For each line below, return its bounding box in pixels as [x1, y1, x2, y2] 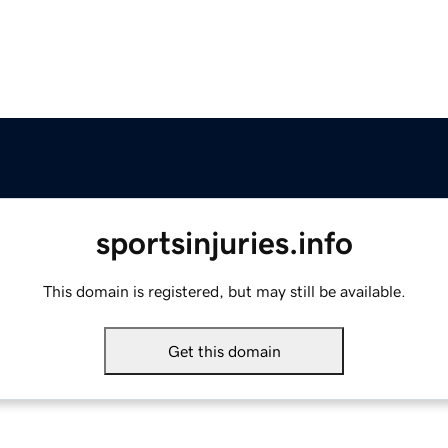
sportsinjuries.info [95, 227, 353, 260]
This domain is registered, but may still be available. [42, 283, 406, 300]
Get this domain [167, 343, 281, 360]
